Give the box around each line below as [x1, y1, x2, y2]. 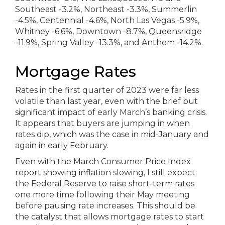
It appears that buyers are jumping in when [15, 119, 190, 128]
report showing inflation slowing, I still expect [15, 168, 195, 177]
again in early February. [15, 141, 108, 150]
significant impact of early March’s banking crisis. [15, 107, 207, 117]
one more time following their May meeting [15, 190, 190, 199]
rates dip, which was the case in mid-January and [15, 130, 209, 139]
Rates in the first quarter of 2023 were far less [15, 85, 199, 95]
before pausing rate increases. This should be [15, 201, 195, 210]
